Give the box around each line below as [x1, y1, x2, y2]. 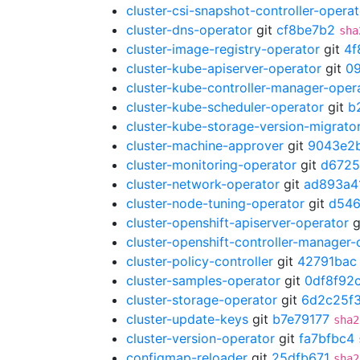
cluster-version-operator [126, 330, 275, 346]
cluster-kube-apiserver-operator [126, 60, 321, 76]
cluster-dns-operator [126, 22, 252, 38]
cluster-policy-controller [126, 253, 273, 269]
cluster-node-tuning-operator [126, 195, 305, 211]
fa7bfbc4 [299, 330, 354, 346]
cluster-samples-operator [126, 272, 280, 288]
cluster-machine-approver [126, 137, 284, 153]
